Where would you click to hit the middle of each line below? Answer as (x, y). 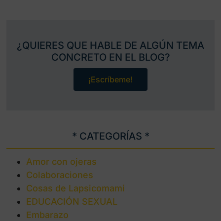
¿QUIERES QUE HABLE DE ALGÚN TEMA (110, 46)
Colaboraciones (60, 175)
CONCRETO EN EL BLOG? (110, 57)
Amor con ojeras (61, 162)
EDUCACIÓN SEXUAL (72, 202)
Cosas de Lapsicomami (75, 188)
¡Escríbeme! (110, 80)
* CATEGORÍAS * (110, 136)
